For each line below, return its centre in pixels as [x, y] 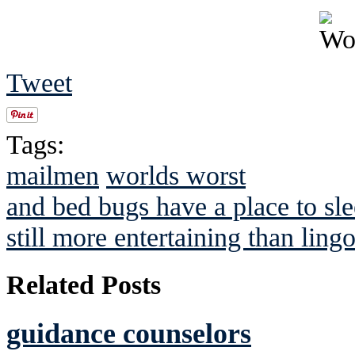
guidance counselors [129, 334]
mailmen [53, 175]
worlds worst [176, 175]
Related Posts [84, 284]
